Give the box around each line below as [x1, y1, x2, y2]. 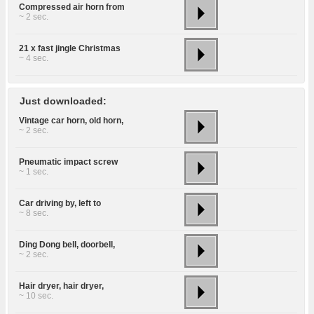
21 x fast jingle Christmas [19, 43, 121, 54]
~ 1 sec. [19, 167, 48, 177]
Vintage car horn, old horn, [19, 116, 123, 126]
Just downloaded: [20, 95, 107, 107]
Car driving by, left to [19, 198, 101, 209]
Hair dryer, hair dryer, [19, 281, 104, 292]
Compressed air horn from [19, 2, 125, 13]
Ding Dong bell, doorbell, [19, 240, 115, 250]
